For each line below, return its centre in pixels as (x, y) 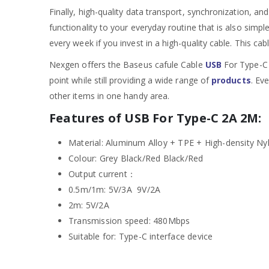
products (231, 80)
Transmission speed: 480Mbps (129, 220)
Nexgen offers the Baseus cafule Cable (127, 64)
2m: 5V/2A (89, 205)
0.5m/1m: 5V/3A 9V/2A (115, 189)
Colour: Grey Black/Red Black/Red (136, 158)
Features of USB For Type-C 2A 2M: (156, 118)
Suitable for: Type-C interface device (141, 236)
